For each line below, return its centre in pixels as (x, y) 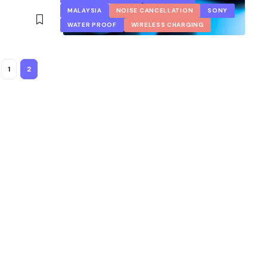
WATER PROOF (92, 24)
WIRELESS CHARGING (167, 24)
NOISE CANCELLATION (155, 10)
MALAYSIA (85, 10)
